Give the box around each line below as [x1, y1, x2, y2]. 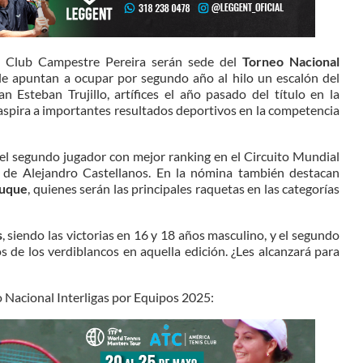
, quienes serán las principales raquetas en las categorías [28, 181, 340, 196]
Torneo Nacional [237, 53, 340, 69]
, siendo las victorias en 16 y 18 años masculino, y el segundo [2, 227, 340, 242]
